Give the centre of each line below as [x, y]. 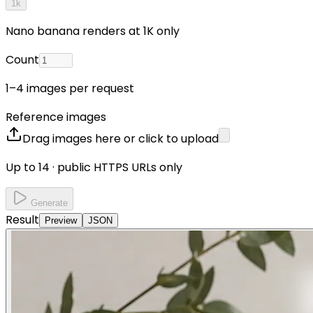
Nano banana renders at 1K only [93, 31]
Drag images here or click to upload [121, 138]
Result [22, 219]
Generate [48, 203]
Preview [61, 220]
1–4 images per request [70, 88]
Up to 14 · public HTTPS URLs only [94, 167]
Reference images [56, 117]
